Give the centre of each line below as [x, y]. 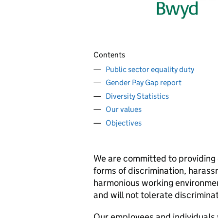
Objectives [124, 123]
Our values [124, 109]
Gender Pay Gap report [144, 82]
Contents [109, 55]
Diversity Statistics [137, 96]
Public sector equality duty [150, 69]
